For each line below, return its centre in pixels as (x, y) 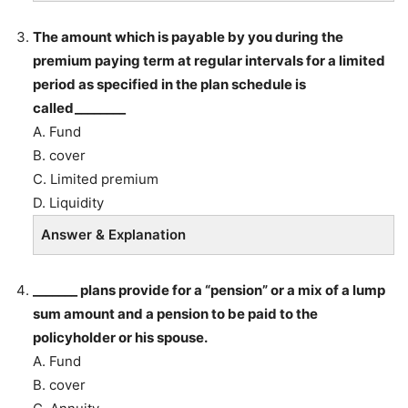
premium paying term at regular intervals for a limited (209, 61)
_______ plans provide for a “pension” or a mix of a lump (209, 290)
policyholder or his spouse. (120, 337)
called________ (79, 108)
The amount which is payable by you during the (188, 37)
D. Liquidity (68, 203)
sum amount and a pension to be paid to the (175, 314)
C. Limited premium (96, 179)
